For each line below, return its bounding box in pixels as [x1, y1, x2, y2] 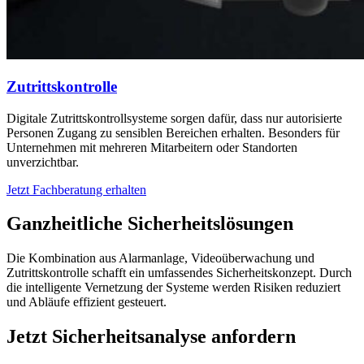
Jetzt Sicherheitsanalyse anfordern [6, 326, 296, 348]
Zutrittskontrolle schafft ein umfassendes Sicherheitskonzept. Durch [6, 266, 352, 280]
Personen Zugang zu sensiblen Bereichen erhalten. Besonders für [6, 125, 340, 140]
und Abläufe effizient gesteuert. [6, 295, 167, 310]
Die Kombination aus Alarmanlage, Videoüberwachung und [6, 251, 314, 266]
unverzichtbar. [6, 154, 79, 169]
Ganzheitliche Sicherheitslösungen [6, 213, 293, 235]
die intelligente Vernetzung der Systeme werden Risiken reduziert [6, 280, 340, 295]
